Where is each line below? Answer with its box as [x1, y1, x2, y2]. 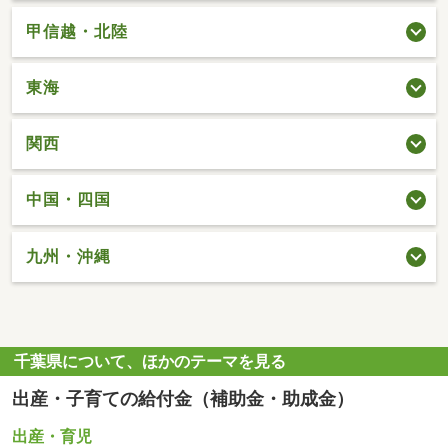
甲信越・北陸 [26, 21, 128, 41]
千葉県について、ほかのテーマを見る [14, 352, 287, 372]
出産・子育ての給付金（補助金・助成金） [12, 389, 354, 410]
